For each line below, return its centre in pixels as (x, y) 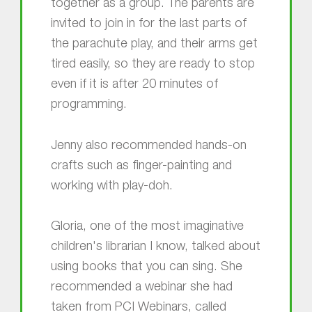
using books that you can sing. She (146, 267)
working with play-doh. (111, 186)
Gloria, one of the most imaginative (147, 227)
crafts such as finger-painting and (141, 166)
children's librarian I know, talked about (155, 247)
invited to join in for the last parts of (148, 25)
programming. (88, 106)
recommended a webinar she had (141, 287)
